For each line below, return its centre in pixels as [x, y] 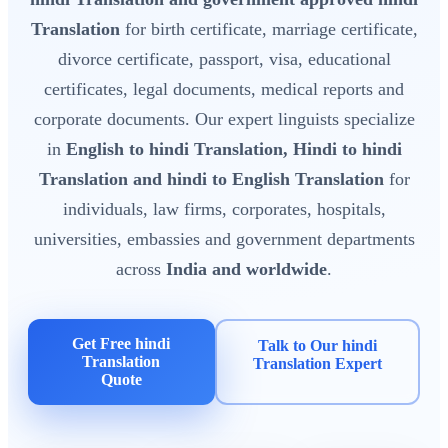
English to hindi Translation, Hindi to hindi [233, 149]
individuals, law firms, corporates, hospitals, [224, 209]
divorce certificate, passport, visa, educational [224, 59]
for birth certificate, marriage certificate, [268, 29]
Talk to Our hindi [317, 346]
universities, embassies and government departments [224, 239]
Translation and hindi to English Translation [211, 179]
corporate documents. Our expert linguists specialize [224, 119]
